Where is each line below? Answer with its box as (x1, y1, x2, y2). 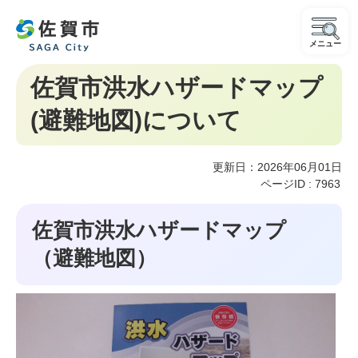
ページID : (261, 177, 315, 190)
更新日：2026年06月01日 (213, 161, 342, 173)
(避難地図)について (30, 107, 241, 133)
